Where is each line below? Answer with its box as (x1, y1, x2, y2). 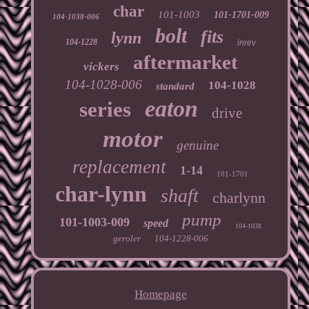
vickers (83, 59, 119, 73)
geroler (112, 232, 141, 243)
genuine (176, 137, 219, 152)
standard (156, 80, 195, 92)
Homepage (134, 287, 187, 301)
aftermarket (132, 50, 238, 73)
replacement (72, 156, 167, 177)
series (79, 97, 131, 121)
